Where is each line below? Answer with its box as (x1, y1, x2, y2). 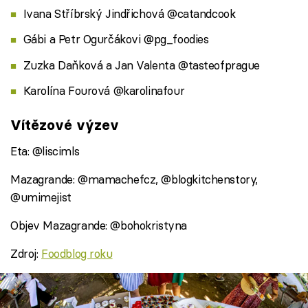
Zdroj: (10, 245, 42, 261)
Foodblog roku (41, 245, 113, 261)
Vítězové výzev (10, 116, 119, 134)
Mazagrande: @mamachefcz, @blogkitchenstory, (10, 171, 258, 186)
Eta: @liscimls (10, 143, 80, 158)
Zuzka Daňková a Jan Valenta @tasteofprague (23, 57, 261, 72)
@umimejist (10, 189, 71, 204)
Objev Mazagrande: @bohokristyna (10, 217, 187, 232)
